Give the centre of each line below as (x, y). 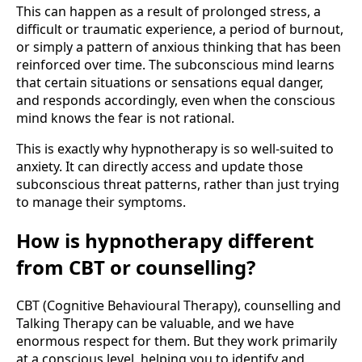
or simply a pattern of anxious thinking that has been (179, 47)
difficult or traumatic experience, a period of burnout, (180, 29)
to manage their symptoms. (101, 202)
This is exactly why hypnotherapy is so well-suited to (175, 149)
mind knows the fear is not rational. (125, 118)
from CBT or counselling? (136, 267)
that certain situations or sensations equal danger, (170, 83)
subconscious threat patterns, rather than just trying (178, 185)
